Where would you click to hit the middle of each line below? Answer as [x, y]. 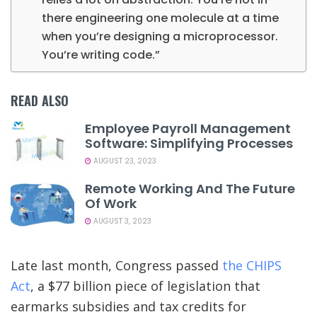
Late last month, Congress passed [116, 265]
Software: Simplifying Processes [189, 144]
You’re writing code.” [101, 55]
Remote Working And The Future [190, 188]
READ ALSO [40, 101]
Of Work [111, 203]
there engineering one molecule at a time [161, 18]
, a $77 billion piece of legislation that [145, 286]
